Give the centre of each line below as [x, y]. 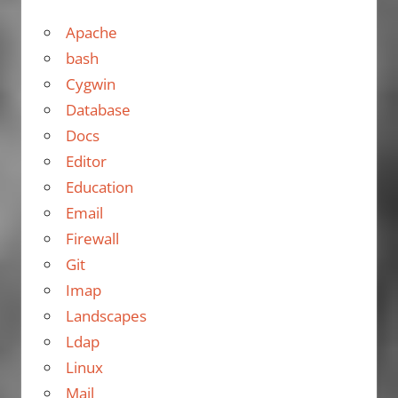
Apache [91, 33]
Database [98, 110]
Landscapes [106, 316]
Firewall [92, 239]
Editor [86, 162]
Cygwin [90, 84]
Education [99, 187]
